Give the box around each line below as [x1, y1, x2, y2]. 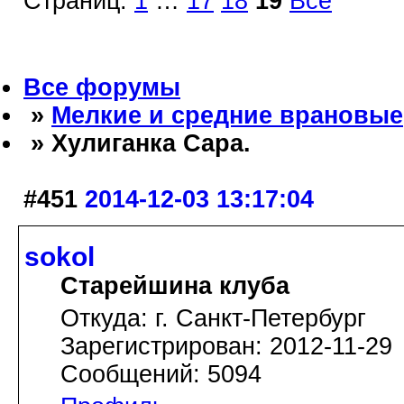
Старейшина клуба [60, 271, 289, 299]
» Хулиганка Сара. [23, 130, 251, 158]
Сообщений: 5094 [60, 360, 262, 388]
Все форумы [23, 74, 180, 102]
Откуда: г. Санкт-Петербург [60, 304, 366, 332]
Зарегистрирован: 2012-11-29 [60, 332, 392, 360]
